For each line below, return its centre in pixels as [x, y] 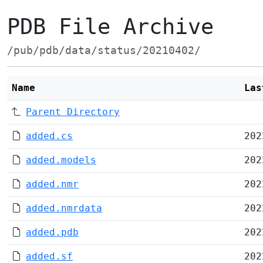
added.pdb [52, 232]
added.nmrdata [64, 208]
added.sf [49, 256]
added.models [61, 160]
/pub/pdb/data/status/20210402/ [104, 50]
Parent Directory [73, 112]
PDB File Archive [110, 27]
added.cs [49, 136]
